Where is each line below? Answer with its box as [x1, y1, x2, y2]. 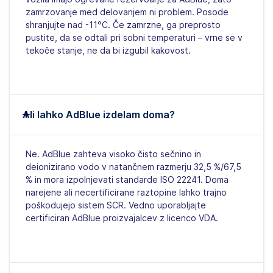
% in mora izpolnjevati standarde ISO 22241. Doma [26, 174, 229, 185]
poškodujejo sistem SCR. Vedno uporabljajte [26, 199, 206, 210]
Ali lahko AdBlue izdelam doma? [23, 108, 175, 121]
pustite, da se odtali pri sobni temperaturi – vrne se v [26, 32, 243, 43]
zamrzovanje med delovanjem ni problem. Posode [26, 6, 229, 17]
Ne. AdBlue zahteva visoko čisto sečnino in [26, 148, 201, 159]
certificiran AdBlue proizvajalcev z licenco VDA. [26, 212, 218, 223]
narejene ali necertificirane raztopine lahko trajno [26, 186, 227, 197]
